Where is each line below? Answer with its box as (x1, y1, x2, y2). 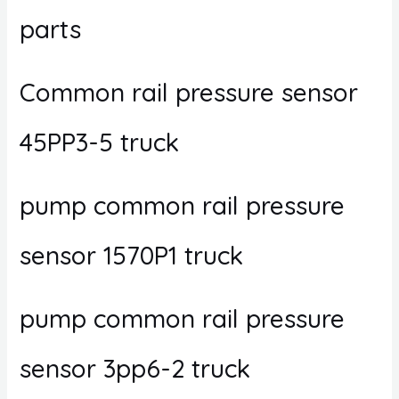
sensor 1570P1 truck (19, 239, 243, 271)
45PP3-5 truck (19, 126, 179, 158)
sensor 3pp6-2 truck (19, 352, 250, 384)
